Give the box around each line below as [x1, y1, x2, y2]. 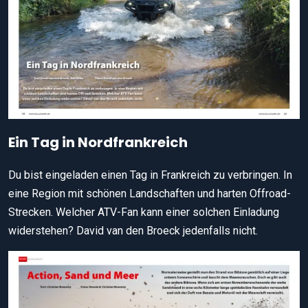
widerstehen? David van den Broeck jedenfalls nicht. [8, 223, 258, 237]
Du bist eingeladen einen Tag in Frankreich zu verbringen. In [8, 168, 292, 181]
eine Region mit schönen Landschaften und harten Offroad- [8, 186, 291, 200]
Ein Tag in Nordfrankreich [8, 132, 188, 152]
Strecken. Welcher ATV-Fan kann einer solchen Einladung [8, 205, 279, 219]
